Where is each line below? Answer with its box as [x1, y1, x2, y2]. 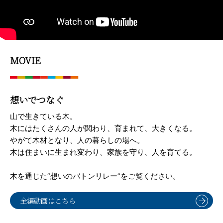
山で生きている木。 [10, 111, 77, 121]
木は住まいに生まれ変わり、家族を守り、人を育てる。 [10, 147, 197, 157]
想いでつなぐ [10, 93, 64, 106]
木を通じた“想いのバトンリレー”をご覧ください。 [10, 171, 180, 181]
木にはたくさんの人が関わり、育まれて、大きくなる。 [10, 123, 197, 133]
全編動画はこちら [20, 195, 76, 206]
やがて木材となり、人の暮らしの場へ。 [10, 135, 144, 145]
